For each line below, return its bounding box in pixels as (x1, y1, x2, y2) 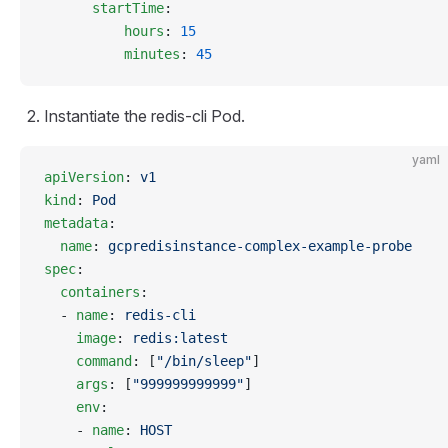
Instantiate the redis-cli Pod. (44, 106, 245, 126)
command (44, 353, 132, 369)
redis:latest (132, 330, 228, 346)
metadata (44, 215, 108, 231)
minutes (44, 46, 180, 62)
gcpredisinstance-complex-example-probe (108, 238, 412, 254)
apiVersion (44, 169, 124, 185)
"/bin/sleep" (156, 353, 252, 369)
